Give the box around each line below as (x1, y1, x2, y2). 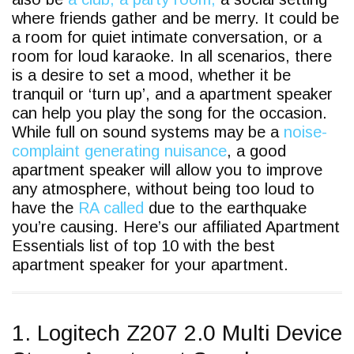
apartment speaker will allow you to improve (12, 161, 322, 179)
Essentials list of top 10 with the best (12, 237, 275, 254)
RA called (78, 199, 144, 217)
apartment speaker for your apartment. (12, 256, 288, 273)
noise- (284, 123, 327, 141)
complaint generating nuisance (12, 142, 227, 160)
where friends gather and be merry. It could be (12, 9, 339, 27)
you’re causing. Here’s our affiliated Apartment (12, 218, 340, 235)
